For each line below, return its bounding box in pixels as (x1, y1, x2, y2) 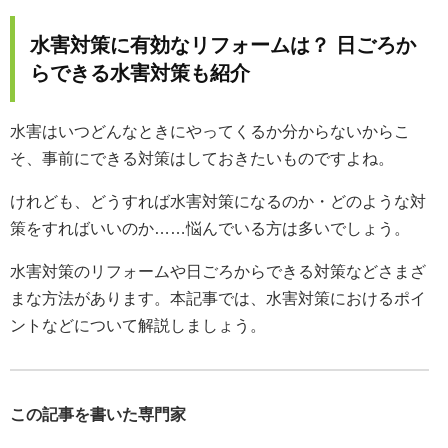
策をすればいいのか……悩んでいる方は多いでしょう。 (10, 220, 410, 237)
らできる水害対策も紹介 (30, 62, 250, 84)
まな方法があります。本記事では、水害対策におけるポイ (10, 290, 426, 307)
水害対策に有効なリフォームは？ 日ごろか (30, 34, 416, 56)
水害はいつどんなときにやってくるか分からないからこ (10, 123, 410, 140)
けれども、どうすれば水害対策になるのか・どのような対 (10, 193, 426, 210)
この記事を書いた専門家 (10, 406, 186, 423)
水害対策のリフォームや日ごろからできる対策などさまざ (10, 263, 426, 280)
